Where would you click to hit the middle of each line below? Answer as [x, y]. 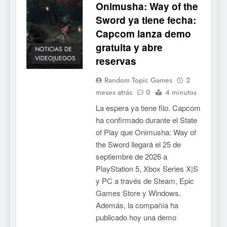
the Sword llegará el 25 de [138, 144]
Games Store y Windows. [138, 193]
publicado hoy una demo [136, 217]
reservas [116, 61]
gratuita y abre [129, 47]
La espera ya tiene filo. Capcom [148, 107]
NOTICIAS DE [53, 49]
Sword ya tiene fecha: [146, 20]
